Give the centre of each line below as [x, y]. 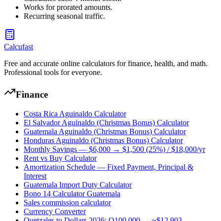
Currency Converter [55, 212]
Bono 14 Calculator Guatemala [72, 194]
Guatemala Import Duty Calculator [78, 185]
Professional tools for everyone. [53, 72]
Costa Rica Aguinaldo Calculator [75, 114]
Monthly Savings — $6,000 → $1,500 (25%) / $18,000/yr [114, 149]
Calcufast [18, 46]
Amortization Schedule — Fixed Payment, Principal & [109, 167]
